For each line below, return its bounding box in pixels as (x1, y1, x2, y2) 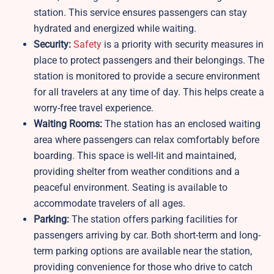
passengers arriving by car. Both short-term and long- (34, 229, 261, 242)
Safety (73, 39, 102, 51)
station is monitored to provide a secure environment (34, 70, 260, 83)
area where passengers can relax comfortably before (34, 134, 259, 146)
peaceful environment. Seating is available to (34, 182, 228, 194)
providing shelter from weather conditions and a (34, 166, 240, 178)
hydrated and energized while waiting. (34, 23, 196, 35)
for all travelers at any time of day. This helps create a (34, 86, 264, 98)
